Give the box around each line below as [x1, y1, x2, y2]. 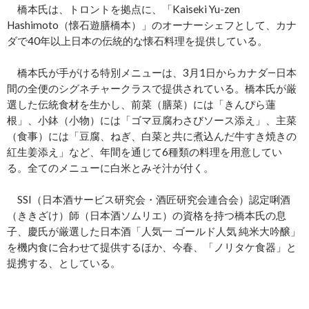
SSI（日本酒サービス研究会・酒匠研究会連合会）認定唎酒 [7, 193, 290, 206]
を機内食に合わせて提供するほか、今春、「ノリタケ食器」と [7, 241, 297, 254]
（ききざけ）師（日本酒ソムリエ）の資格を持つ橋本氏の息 [7, 209, 286, 222]
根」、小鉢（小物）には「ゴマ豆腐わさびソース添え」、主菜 [7, 114, 297, 127]
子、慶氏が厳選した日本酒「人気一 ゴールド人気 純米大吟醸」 [7, 225, 301, 238]
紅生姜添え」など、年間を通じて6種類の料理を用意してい [7, 146, 282, 159]
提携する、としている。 [7, 257, 121, 270]
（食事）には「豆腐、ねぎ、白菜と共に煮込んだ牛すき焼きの [7, 130, 297, 143]
